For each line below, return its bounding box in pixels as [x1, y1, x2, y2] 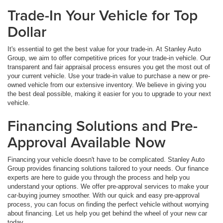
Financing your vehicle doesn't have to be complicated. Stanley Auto [7, 156, 205, 164]
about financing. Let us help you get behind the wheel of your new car [7, 210, 207, 218]
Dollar [7, 21, 46, 43]
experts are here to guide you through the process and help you [7, 174, 190, 182]
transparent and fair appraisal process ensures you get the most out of [7, 63, 210, 71]
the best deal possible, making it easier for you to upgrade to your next [7, 90, 211, 98]
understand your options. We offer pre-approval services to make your [7, 183, 209, 191]
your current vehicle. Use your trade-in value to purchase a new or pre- [7, 72, 210, 80]
